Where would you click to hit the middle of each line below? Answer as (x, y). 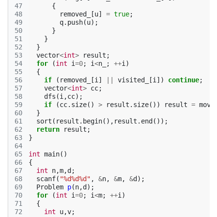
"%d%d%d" (75, 179)
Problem (50, 187)
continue (184, 80)
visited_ (133, 80)
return (48, 129)
